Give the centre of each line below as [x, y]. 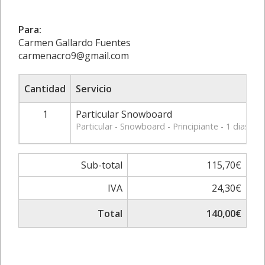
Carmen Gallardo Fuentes [75, 43]
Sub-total [102, 165]
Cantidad [45, 89]
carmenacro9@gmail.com [74, 56]
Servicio [94, 89]
